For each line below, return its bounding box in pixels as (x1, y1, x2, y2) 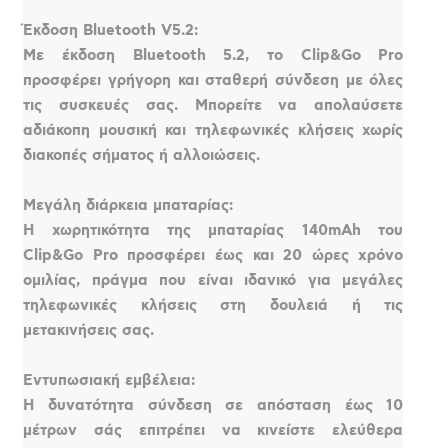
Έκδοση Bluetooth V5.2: (23, 20, 199, 40)
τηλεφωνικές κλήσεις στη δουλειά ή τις (23, 295, 404, 315)
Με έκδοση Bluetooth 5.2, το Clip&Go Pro (23, 45, 404, 65)
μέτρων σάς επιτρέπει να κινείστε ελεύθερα (23, 420, 404, 440)
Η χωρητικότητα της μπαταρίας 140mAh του (23, 220, 404, 240)
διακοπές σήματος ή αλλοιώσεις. (23, 145, 261, 165)
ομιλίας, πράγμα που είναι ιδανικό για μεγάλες (23, 270, 404, 290)
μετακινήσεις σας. (23, 320, 155, 340)
